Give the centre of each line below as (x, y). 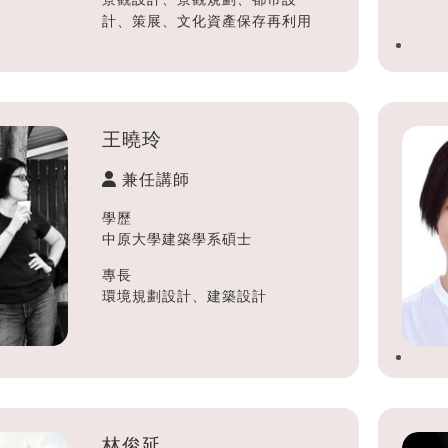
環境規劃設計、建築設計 (184, 295)
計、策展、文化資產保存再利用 (206, 20)
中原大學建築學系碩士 (176, 238)
